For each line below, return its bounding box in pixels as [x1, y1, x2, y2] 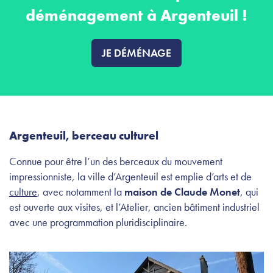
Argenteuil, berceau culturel [9, 127, 161, 143]
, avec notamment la [37, 184, 124, 199]
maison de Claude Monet [124, 184, 240, 199]
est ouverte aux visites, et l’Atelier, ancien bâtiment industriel [9, 199, 260, 214]
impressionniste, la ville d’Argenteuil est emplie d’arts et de [9, 169, 252, 183]
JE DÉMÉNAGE [102, 45, 171, 60]
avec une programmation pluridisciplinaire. [9, 214, 187, 229]
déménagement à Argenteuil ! [26, 4, 247, 26]
